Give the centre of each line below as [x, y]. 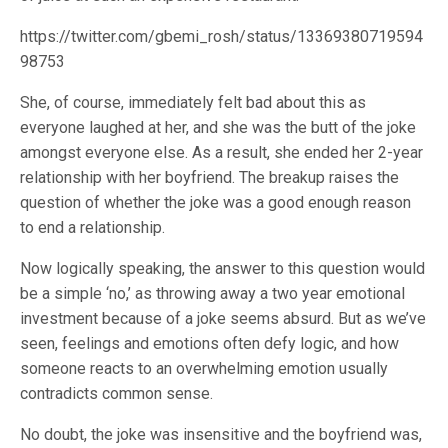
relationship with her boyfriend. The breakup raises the [209, 177]
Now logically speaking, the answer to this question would [222, 268]
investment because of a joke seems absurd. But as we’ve [223, 318]
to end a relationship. [92, 227]
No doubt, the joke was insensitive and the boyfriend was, [221, 434]
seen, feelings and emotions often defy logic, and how [209, 343]
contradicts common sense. [116, 393]
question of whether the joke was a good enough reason [215, 202]
